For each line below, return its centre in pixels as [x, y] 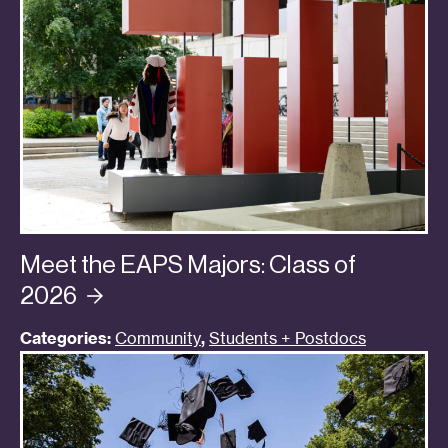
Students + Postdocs [287, 338]
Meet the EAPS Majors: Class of [188, 265]
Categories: [65, 338]
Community [158, 338]
